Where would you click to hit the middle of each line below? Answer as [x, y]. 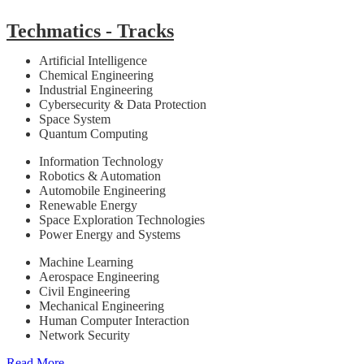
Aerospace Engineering [99, 276]
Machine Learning [86, 262]
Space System [75, 119]
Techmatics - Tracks [90, 30]
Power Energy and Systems [110, 234]
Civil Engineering [84, 291]
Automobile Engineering [102, 190]
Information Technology [101, 161]
